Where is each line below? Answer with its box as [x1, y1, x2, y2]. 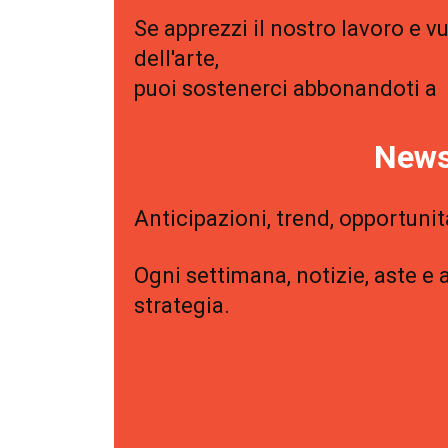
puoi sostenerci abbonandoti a [134, 76, 437, 102]
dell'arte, [134, 46, 219, 72]
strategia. [134, 293, 230, 319]
